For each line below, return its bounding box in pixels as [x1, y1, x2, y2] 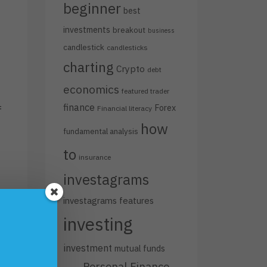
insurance [79, 153, 111, 162]
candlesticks [107, 43, 148, 52]
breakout [113, 24, 145, 35]
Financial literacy [97, 104, 152, 113]
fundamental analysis [63, 126, 138, 136]
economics [63, 82, 119, 97]
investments [63, 24, 110, 35]
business [148, 26, 175, 35]
